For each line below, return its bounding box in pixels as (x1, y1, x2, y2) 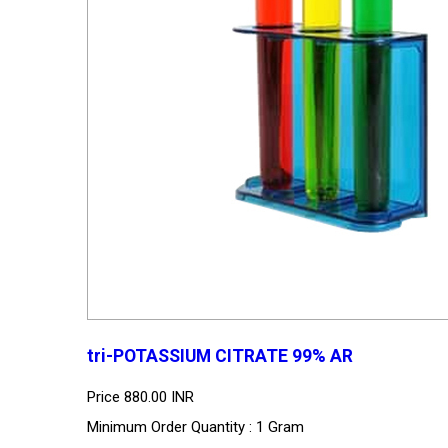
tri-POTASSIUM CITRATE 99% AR (87, 346, 353, 367)
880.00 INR (124, 387, 194, 406)
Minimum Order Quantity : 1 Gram (87, 417, 304, 436)
